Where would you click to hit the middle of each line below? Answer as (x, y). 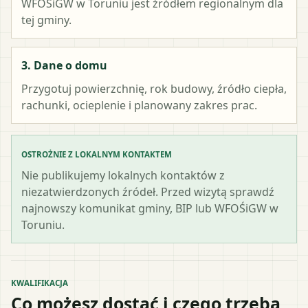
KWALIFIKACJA (40, 283)
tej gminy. (46, 20)
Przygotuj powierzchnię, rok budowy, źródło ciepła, (154, 88)
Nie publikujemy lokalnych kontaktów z (123, 175)
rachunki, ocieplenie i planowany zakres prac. (139, 105)
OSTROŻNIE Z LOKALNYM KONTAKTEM (97, 154)
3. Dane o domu (64, 65)
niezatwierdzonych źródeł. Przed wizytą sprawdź (148, 191)
